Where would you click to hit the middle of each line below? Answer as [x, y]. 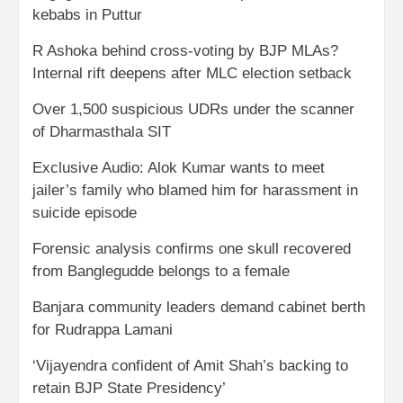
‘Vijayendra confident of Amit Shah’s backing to [190, 365]
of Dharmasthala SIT [102, 131]
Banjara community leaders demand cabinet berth [199, 307]
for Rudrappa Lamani [103, 329]
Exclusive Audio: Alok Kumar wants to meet [179, 167]
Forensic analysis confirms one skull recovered [192, 248]
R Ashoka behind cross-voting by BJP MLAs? [185, 50]
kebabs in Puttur [87, 14]
